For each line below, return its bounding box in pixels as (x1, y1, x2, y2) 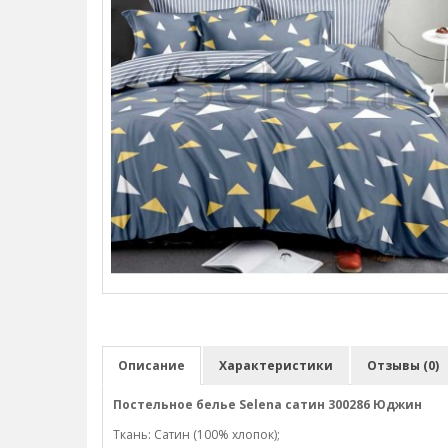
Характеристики (219, 357, 333, 374)
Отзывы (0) (367, 357, 439, 374)
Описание (118, 357, 185, 374)
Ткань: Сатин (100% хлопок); (113, 426, 280, 443)
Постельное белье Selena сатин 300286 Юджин (113, 396, 422, 413)
